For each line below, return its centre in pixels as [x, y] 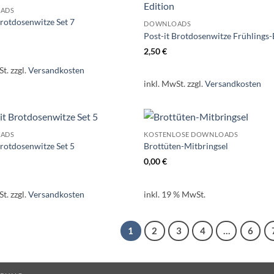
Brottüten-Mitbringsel [186, 146]
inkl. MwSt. [165, 84]
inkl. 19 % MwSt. [175, 194]
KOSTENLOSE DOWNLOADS [191, 134]
